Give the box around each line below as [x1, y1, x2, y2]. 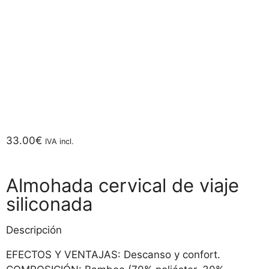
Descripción [6, 223, 62, 236]
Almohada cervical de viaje [6, 174, 239, 196]
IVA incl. [45, 137, 74, 146]
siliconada [6, 192, 92, 215]
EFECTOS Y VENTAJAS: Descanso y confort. [6, 248, 220, 261]
